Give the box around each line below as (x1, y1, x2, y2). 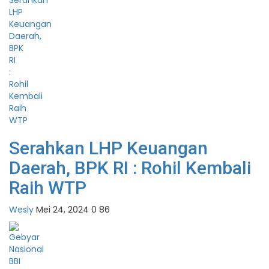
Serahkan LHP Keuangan (9, 138, 208, 159)
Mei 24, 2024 (36, 204, 89, 216)
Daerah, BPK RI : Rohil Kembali (9, 157, 251, 179)
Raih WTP (9, 177, 86, 199)
